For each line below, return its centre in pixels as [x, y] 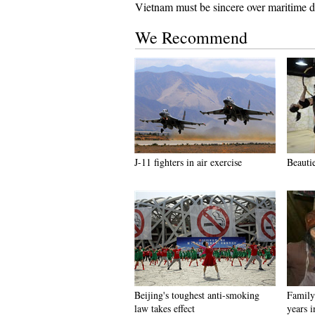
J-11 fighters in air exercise [188, 162]
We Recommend [191, 37]
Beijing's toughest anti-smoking [197, 295]
